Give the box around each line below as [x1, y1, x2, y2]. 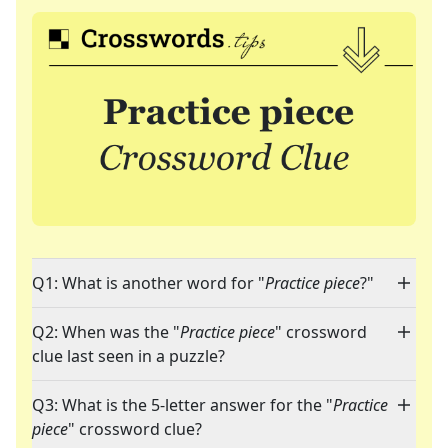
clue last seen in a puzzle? [32, 345, 225, 368]
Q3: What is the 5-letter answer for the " [32, 394, 333, 417]
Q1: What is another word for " [32, 272, 265, 295]
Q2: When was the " [32, 321, 180, 344]
